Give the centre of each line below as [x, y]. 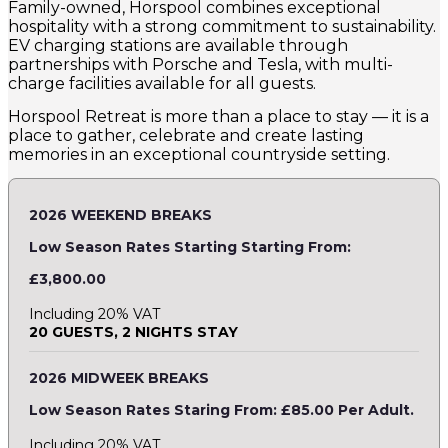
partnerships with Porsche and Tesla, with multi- [200, 64]
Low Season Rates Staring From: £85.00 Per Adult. [221, 410]
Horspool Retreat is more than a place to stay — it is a [218, 116]
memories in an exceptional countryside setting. [199, 154]
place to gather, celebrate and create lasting [186, 135]
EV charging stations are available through [178, 45]
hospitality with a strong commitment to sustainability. [222, 26]
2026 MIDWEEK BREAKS [119, 378]
